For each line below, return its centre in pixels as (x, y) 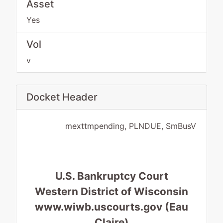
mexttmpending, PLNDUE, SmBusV (131, 126)
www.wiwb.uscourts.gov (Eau (111, 207)
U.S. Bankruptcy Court (111, 176)
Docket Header (62, 97)
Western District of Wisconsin (111, 191)
